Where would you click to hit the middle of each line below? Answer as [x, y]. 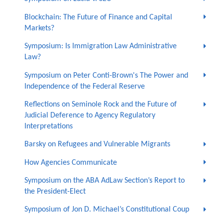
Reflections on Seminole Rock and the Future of [100, 104]
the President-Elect [55, 192]
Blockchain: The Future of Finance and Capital [98, 17]
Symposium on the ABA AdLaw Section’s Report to [104, 181]
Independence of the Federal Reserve [84, 86]
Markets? [39, 28]
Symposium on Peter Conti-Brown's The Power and [106, 75]
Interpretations [48, 126]
